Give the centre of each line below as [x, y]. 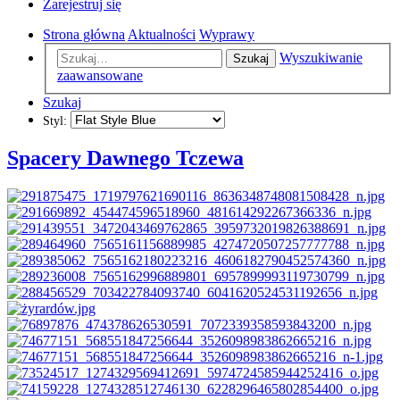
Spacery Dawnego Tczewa [125, 158]
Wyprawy [227, 34]
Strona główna [84, 34]
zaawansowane [100, 76]
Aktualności [162, 34]
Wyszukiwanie [321, 58]
